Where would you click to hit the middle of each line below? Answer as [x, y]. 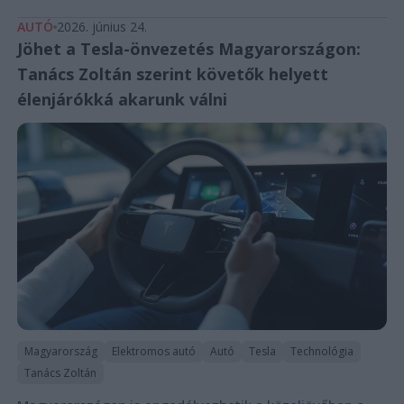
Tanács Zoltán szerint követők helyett [172, 73]
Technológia [321, 351]
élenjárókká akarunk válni [122, 99]
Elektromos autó [153, 351]
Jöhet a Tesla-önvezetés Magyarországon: [188, 48]
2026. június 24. [101, 26]
